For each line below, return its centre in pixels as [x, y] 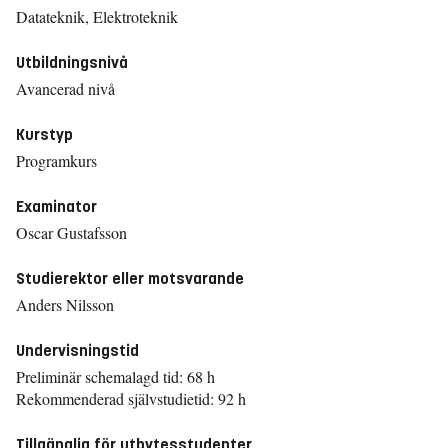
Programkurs [56, 160]
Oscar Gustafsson [71, 232]
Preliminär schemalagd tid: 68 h [115, 376]
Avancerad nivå [65, 88]
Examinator [56, 206]
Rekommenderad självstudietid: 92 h [131, 398]
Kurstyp [44, 134]
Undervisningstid [77, 350]
